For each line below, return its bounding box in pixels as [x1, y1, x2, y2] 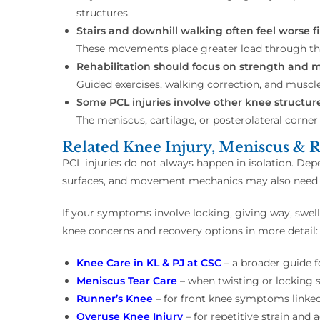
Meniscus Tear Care [76, 274, 177, 288]
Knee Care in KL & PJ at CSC [76, 256, 221, 270]
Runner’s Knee [76, 292, 153, 306]
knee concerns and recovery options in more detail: [62, 224, 318, 238]
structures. [76, 6, 130, 20]
